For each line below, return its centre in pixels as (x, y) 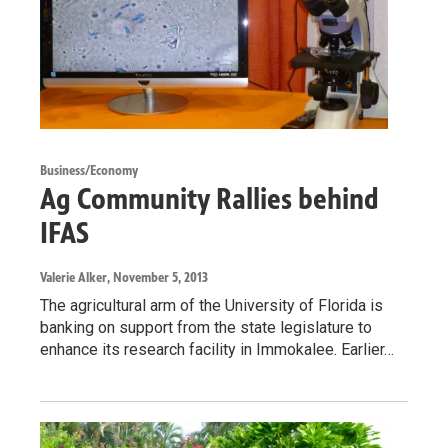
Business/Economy (89, 171)
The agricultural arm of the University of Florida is (211, 306)
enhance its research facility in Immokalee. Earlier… (217, 350)
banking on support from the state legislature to (206, 328)
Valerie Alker (73, 278)
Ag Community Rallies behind (209, 199)
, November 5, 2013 (157, 278)
